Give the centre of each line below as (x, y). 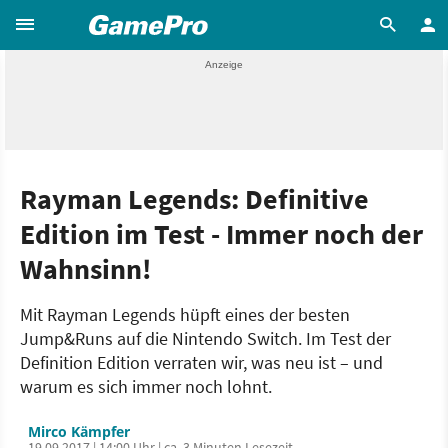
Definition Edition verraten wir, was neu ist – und (201, 362)
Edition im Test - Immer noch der (221, 234)
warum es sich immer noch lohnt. (146, 386)
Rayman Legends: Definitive (194, 199)
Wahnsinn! (86, 269)
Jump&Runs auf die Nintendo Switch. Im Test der (205, 338)
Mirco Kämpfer (79, 431)
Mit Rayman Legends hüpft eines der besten (185, 314)
